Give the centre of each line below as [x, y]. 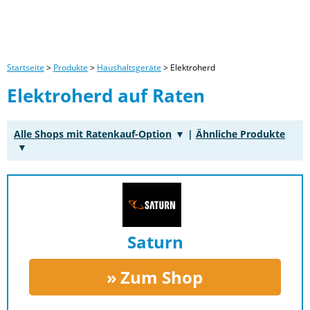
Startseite [26, 67]
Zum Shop [162, 277]
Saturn [155, 241]
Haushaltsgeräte [129, 67]
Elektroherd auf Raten [106, 95]
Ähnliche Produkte [240, 134]
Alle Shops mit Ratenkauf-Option [93, 134]
